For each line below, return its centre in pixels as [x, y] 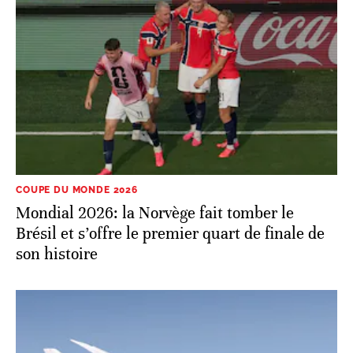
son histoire [57, 254]
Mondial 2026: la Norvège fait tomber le [155, 213]
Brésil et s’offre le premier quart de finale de [170, 234]
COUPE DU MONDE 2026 [77, 190]
